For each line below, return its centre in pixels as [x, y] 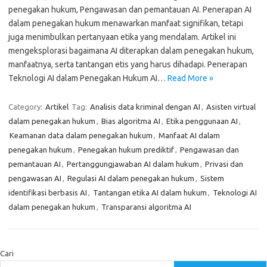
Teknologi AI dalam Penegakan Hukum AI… [88, 78]
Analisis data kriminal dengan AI [145, 107]
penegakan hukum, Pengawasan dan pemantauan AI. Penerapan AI [130, 10]
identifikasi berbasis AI [48, 193]
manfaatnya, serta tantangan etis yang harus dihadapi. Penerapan [128, 64]
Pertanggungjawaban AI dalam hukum [133, 164]
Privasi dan [224, 164]
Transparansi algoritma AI [146, 207]
